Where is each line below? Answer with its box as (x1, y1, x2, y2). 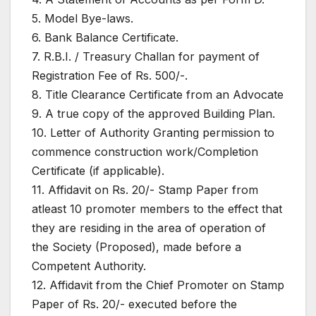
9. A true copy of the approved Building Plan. (32, 107, 275, 121)
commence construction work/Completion (32, 145, 258, 159)
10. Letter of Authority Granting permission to (32, 126, 274, 140)
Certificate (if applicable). (32, 164, 164, 178)
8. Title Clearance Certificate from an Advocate (32, 87, 284, 102)
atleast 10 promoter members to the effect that (32, 202, 282, 217)
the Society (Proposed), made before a (32, 240, 241, 255)
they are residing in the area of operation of (32, 221, 266, 236)
